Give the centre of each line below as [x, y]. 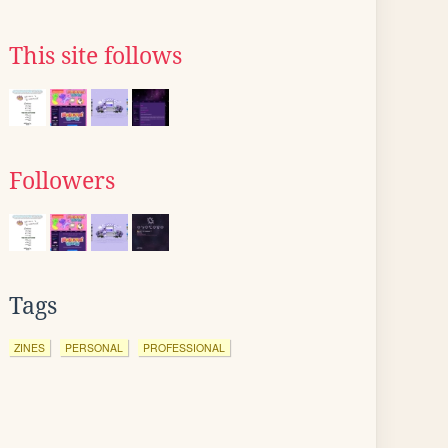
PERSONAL [94, 347]
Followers [62, 181]
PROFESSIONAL [184, 347]
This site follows [95, 56]
